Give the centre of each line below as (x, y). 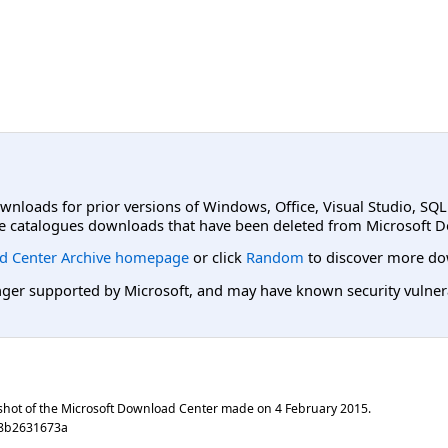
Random (275, 257)
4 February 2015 (321, 409)
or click (217, 257)
